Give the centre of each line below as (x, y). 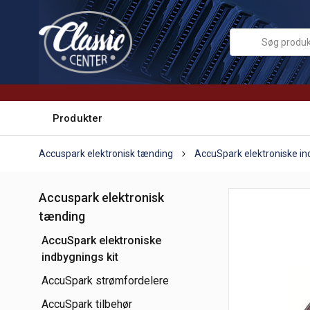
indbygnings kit (80, 257)
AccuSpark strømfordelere (105, 281)
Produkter (78, 118)
